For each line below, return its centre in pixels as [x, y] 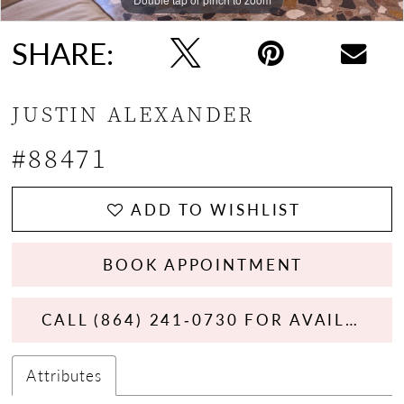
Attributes [64, 375]
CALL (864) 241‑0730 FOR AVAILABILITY [352, 320]
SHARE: [63, 53]
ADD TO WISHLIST [216, 209]
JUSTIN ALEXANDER [133, 114]
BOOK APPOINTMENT [203, 264]
